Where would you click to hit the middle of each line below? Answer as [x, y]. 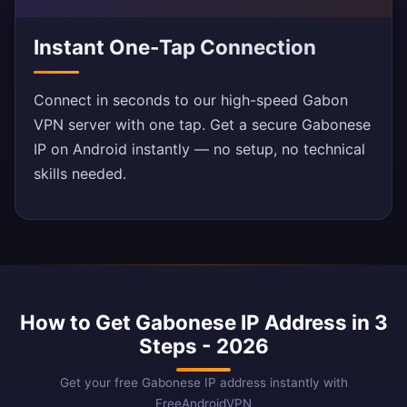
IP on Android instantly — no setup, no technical [199, 149]
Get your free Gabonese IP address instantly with [203, 383]
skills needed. [80, 174]
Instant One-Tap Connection [175, 47]
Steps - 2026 [203, 346]
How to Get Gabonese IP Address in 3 [203, 323]
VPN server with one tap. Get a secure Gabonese [202, 125]
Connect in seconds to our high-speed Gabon [191, 100]
